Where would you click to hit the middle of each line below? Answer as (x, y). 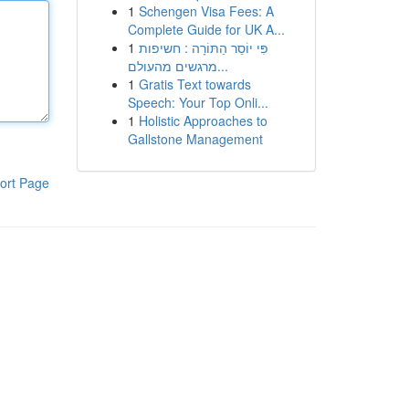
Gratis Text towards (194, 84)
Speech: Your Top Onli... (198, 102)
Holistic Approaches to (203, 121)
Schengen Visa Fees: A (206, 11)
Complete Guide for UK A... (206, 29)
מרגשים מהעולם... (222, 66)
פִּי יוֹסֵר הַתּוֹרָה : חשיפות (203, 47)
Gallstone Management (195, 139)
